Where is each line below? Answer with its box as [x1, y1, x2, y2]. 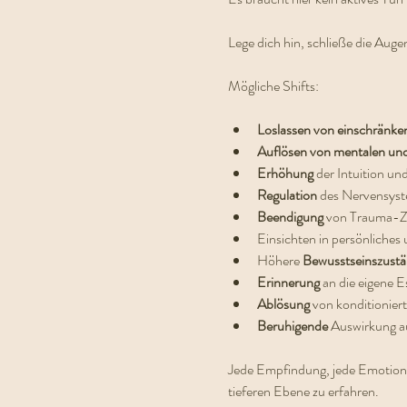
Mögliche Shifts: [227, 75, 319, 96]
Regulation [256, 184, 320, 205]
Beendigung [256, 206, 326, 227]
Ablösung [256, 293, 313, 314]
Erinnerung [256, 272, 323, 293]
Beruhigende [256, 315, 331, 336]
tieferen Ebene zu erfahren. [227, 381, 379, 402]
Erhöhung [256, 163, 316, 184]
